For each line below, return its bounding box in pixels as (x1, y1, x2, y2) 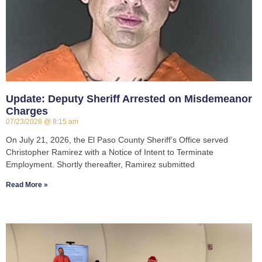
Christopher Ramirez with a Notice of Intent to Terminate (6, 147, 213, 157)
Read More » (6, 181, 48, 189)
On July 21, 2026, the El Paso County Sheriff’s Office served (6, 135, 228, 145)
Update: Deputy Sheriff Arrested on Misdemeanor (6, 93, 252, 105)
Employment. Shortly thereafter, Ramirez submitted (6, 160, 195, 170)
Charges (6, 105, 48, 118)
